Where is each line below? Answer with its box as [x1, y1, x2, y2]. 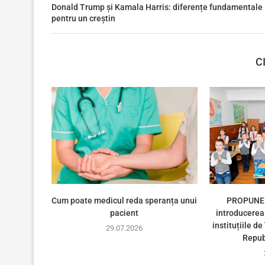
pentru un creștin [51, 13, 115, 23]
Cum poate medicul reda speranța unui [51, 196, 198, 206]
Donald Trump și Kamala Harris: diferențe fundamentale [51, 2, 263, 12]
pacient [110, 208, 139, 218]
